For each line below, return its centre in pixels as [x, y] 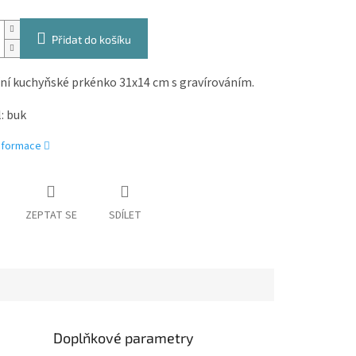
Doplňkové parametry [124, 338]
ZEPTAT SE [51, 216]
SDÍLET [125, 216]
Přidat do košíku [91, 40]
